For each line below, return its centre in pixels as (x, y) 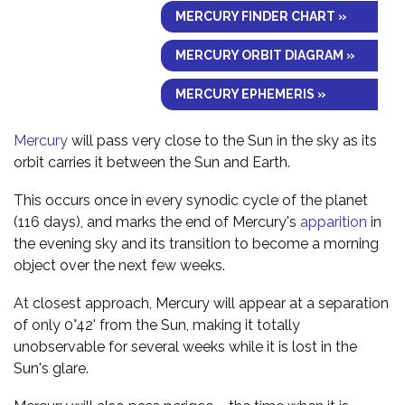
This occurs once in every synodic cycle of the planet (191, 200)
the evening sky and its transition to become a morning (196, 243)
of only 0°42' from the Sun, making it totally (157, 325)
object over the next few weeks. (119, 265)
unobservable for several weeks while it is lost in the (185, 346)
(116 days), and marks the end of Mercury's (157, 221)
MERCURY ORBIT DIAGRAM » (265, 55)
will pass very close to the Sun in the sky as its (222, 140)
